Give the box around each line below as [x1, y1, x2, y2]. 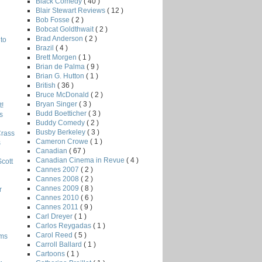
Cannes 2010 [36, 193, 81, 202]
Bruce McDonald [36, 90, 91, 99]
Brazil [36, 43, 56, 52]
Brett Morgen [36, 53, 78, 61]
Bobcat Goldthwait [36, 25, 95, 33]
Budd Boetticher [36, 109, 88, 118]
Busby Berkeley [36, 127, 87, 136]
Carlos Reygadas [36, 221, 93, 230]
